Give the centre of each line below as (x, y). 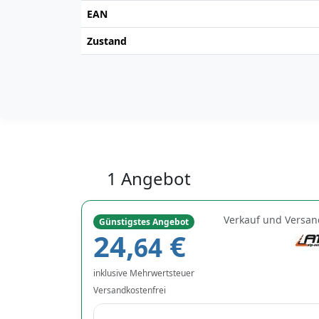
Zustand (107, 41)
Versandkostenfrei (131, 290)
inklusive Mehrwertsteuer (144, 273)
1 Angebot (147, 178)
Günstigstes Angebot (143, 221)
